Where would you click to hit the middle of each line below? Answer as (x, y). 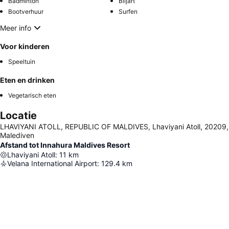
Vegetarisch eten (32, 95)
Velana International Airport (52, 163)
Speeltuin (22, 62)
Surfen (128, 12)
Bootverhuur (26, 12)
